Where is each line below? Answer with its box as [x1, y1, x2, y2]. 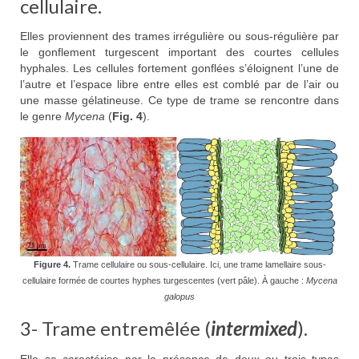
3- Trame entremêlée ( [20, 316, 211, 340]
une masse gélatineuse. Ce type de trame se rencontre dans [20, 94, 339, 107]
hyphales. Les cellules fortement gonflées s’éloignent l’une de [20, 62, 339, 75]
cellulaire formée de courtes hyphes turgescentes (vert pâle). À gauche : [22, 275, 306, 285]
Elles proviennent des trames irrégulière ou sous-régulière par [20, 30, 339, 43]
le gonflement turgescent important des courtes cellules [20, 46, 339, 59]
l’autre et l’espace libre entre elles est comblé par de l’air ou [20, 78, 339, 91]
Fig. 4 [112, 110, 143, 123]
